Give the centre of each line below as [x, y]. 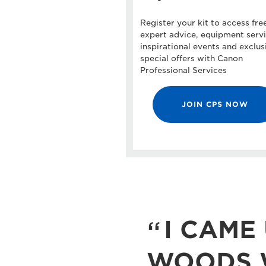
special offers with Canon [191, 58]
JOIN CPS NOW [215, 104]
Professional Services [183, 70]
